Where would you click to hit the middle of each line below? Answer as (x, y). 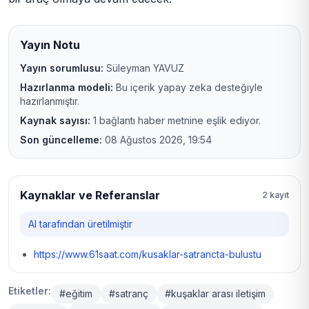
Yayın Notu (50, 44)
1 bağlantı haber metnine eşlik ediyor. (176, 120)
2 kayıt (276, 195)
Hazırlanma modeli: (67, 87)
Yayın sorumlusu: (62, 68)
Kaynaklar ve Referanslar (90, 195)
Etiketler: (30, 290)
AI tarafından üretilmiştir (80, 223)
